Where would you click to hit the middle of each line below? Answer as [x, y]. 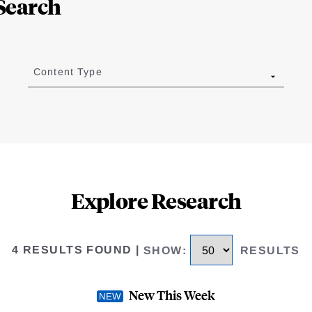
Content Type [68, 72]
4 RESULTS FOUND [72, 250]
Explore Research [156, 201]
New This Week [172, 295]
